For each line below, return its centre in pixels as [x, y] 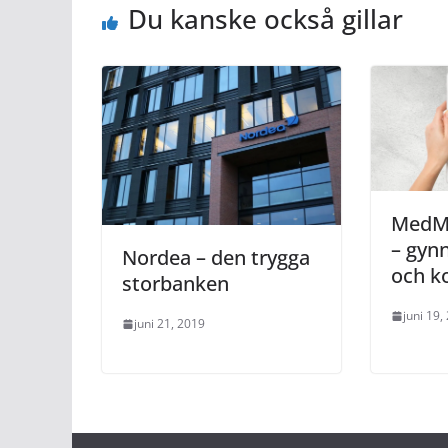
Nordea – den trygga [216, 258]
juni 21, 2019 [169, 324]
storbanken [175, 284]
